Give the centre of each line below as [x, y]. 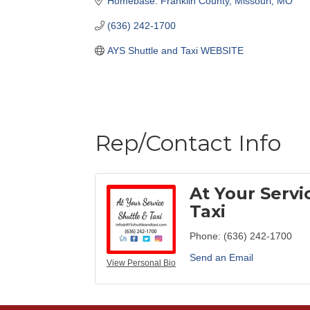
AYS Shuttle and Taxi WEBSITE [175, 51]
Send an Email [221, 258]
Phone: [205, 236]
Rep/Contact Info [188, 143]
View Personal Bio [141, 263]
